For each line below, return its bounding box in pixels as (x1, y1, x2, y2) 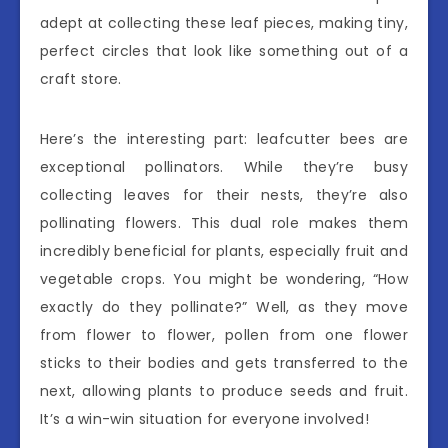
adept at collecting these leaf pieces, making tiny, (40, 12, 408, 33)
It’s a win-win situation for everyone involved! (40, 408, 370, 429)
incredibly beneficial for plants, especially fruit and (40, 240, 408, 261)
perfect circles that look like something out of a (40, 40, 408, 61)
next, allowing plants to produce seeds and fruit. (40, 380, 408, 401)
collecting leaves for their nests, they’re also (40, 184, 408, 205)
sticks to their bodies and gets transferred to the (40, 352, 408, 373)
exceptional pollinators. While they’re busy (40, 156, 408, 177)
